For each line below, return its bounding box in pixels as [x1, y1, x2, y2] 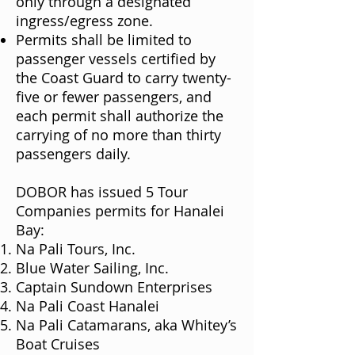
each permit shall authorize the [16, 105, 223, 125]
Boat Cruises [16, 334, 100, 353]
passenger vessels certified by [16, 48, 216, 68]
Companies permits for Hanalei [16, 200, 224, 220]
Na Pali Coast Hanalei [16, 296, 159, 315]
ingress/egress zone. [16, 10, 153, 30]
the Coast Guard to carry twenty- [16, 67, 231, 87]
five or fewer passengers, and [16, 86, 212, 106]
